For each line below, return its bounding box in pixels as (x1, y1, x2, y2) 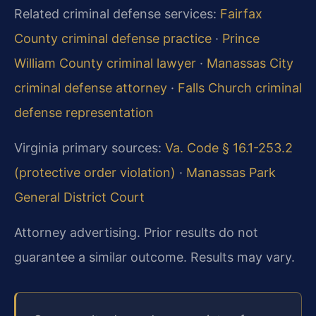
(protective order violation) (14, 165, 176, 180)
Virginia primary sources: (14, 140, 165, 155)
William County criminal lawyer (14, 56, 196, 71)
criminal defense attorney (14, 80, 167, 95)
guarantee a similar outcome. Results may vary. (14, 250, 295, 265)
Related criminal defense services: (14, 6, 220, 21)
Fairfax (220, 6, 262, 21)
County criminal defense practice (14, 31, 212, 46)
